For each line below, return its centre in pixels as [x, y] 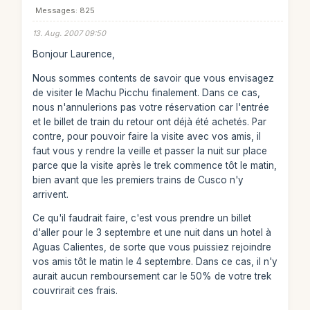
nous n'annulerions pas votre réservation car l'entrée [151, 107]
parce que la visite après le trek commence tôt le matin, [154, 165]
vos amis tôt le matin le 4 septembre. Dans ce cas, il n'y [155, 262]
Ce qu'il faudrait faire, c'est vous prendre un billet [142, 218]
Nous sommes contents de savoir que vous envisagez [153, 78]
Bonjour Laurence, [73, 54]
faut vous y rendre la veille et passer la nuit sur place [149, 151]
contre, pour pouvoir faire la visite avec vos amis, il [146, 136]
